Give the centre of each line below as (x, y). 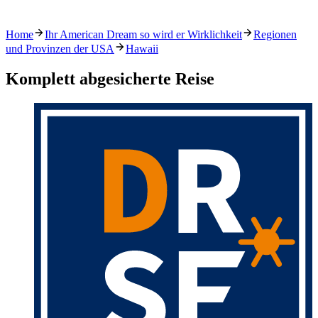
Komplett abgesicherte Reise (110, 79)
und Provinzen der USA (60, 49)
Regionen (275, 35)
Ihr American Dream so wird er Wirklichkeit (143, 35)
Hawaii (142, 49)
